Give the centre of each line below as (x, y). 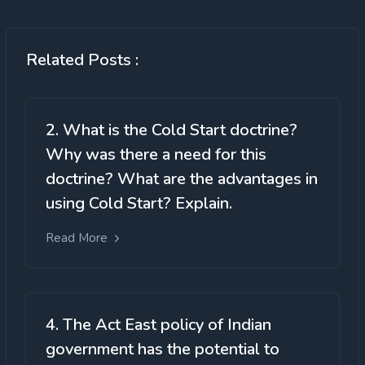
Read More (78, 238)
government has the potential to (163, 350)
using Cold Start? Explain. (139, 203)
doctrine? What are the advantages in (182, 179)
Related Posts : (82, 60)
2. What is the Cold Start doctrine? (172, 130)
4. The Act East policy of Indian (158, 325)
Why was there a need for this (156, 154)
